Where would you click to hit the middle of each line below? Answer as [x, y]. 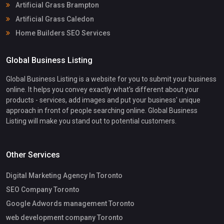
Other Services [33, 154]
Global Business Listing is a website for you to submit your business [111, 79]
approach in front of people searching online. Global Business [102, 110]
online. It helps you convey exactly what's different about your [102, 89]
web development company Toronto [64, 217]
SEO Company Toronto [43, 189]
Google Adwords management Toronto [70, 203]
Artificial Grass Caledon [54, 19]
